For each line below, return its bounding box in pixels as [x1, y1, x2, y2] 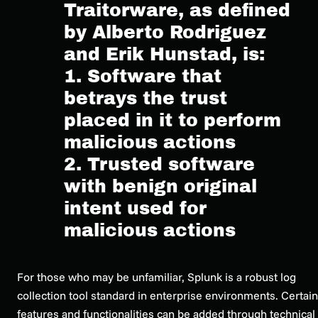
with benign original [64, 176, 257, 196]
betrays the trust [64, 88, 227, 108]
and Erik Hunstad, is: [64, 44, 265, 64]
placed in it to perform [64, 110, 281, 130]
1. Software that [64, 66, 221, 86]
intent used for [64, 198, 207, 218]
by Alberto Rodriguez [64, 22, 266, 42]
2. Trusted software [64, 154, 255, 174]
